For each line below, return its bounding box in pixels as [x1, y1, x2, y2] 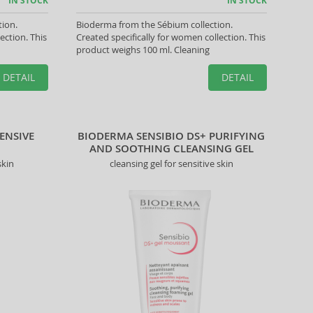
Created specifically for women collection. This [75, 31, 265, 43]
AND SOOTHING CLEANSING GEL [89, 141, 254, 156]
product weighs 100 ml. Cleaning [75, 43, 210, 56]
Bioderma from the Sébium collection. [75, 18, 233, 31]
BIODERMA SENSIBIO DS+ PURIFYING [78, 129, 265, 143]
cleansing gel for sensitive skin [109, 157, 233, 170]
